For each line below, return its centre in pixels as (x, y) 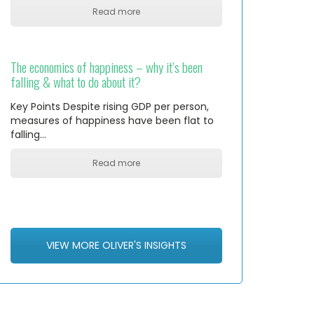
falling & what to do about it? (76, 82)
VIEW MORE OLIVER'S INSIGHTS (116, 245)
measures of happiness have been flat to (112, 121)
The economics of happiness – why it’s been (107, 67)
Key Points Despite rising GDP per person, (110, 107)
